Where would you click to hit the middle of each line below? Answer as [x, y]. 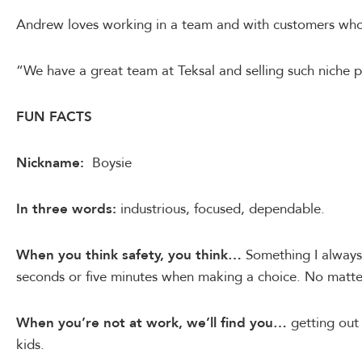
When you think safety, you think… [129, 255]
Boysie [108, 162]
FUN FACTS [54, 116]
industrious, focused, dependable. [221, 208]
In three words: [66, 208]
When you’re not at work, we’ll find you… [152, 322]
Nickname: [50, 162]
